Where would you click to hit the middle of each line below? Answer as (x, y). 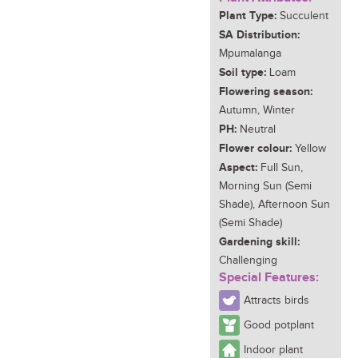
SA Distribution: (259, 35)
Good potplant (279, 325)
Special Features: (269, 278)
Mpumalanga (250, 54)
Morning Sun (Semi (265, 186)
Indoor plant (273, 350)
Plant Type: (248, 16)
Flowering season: (266, 91)
